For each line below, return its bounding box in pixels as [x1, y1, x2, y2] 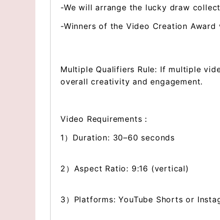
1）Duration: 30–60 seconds [60, 133, 175, 142]
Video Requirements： [60, 114, 151, 124]
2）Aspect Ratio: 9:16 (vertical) [60, 164, 189, 173]
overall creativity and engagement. [60, 77, 203, 86]
